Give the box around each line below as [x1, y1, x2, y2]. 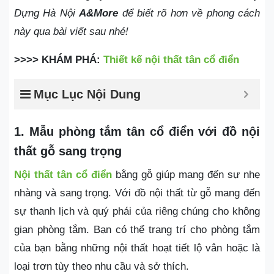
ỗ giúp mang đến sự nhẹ [147, 169, 260, 181]
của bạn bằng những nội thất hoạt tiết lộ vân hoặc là [14, 242, 260, 254]
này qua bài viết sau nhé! [14, 26, 128, 38]
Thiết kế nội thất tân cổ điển [103, 54, 239, 66]
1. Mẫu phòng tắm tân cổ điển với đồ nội [14, 125, 260, 139]
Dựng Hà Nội [14, 7, 80, 20]
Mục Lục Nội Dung [34, 87, 141, 102]
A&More [79, 7, 119, 20]
